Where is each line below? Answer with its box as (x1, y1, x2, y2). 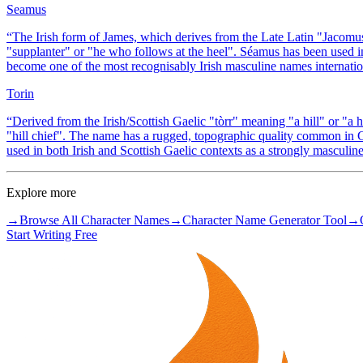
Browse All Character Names (19, 213, 169, 228)
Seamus (6, 2, 46, 17)
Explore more (6, 186, 76, 200)
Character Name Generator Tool (182, 213, 347, 228)
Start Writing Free (6, 228, 97, 242)
